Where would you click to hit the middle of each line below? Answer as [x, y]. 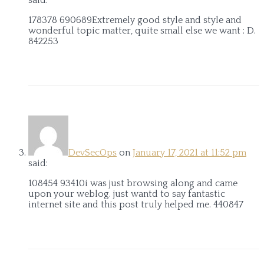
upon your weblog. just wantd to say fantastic [127, 194]
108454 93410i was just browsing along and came [133, 183]
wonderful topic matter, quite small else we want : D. [142, 30]
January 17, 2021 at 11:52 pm [189, 152]
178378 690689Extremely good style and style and [135, 20]
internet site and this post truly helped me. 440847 [136, 204]
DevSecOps [93, 152]
